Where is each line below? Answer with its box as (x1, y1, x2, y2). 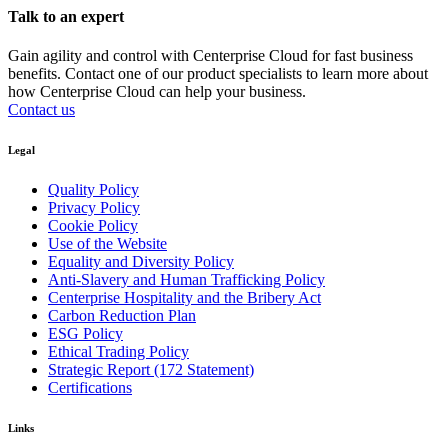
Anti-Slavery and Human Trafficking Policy (48, 271, 325, 289)
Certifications (48, 379, 132, 397)
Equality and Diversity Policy (48, 253, 234, 271)
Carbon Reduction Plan (48, 307, 196, 325)
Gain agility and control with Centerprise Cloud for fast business (8, 47, 413, 65)
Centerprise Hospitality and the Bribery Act (48, 289, 321, 307)
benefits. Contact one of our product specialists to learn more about (8, 65, 428, 83)
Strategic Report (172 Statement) (48, 361, 254, 379)
